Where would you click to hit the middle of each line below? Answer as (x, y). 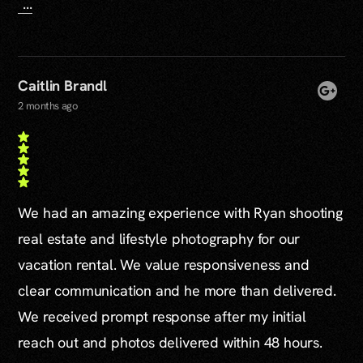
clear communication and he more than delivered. (177, 290)
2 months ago (48, 105)
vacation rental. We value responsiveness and (164, 264)
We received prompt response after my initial (162, 316)
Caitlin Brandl (62, 85)
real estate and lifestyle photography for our (159, 238)
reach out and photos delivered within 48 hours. (170, 342)
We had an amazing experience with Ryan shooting (180, 212)
